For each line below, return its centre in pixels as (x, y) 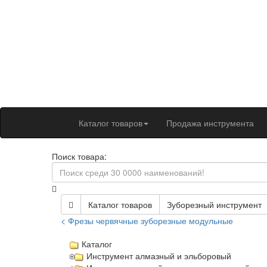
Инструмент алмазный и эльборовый (159, 256)
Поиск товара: (79, 156)
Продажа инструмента (210, 122)
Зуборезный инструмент (214, 204)
